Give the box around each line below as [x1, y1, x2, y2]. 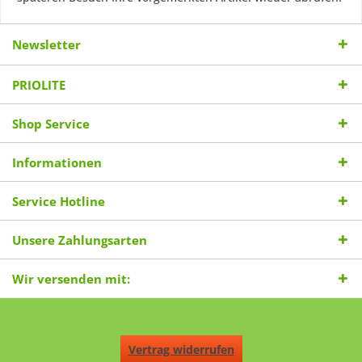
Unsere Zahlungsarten [12, 232, 147, 248]
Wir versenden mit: [12, 271, 130, 287]
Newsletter [12, 36, 81, 53]
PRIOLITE [12, 77, 65, 93]
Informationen [12, 154, 102, 170]
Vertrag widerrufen [128, 342, 234, 358]
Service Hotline [12, 193, 105, 209]
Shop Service [12, 116, 90, 132]
